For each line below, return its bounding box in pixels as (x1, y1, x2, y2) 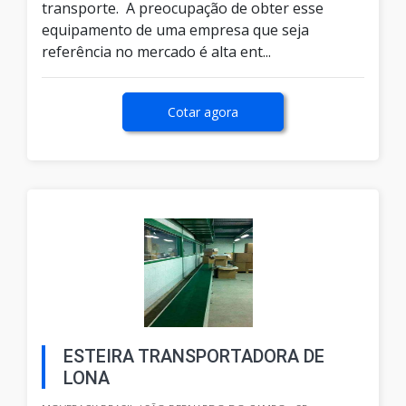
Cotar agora (168, 103, 238, 121)
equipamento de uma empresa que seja (42, 20, 309, 41)
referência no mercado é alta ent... (42, 42, 271, 63)
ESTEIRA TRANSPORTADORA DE (63, 345, 324, 368)
